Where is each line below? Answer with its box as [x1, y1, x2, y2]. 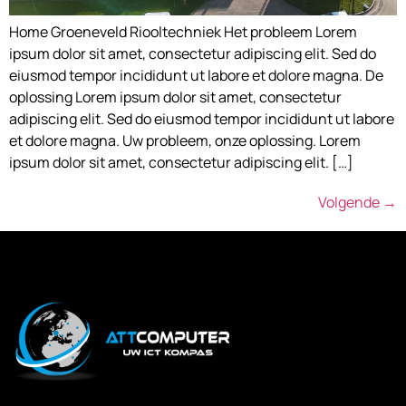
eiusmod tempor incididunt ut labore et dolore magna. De [9, 65, 383, 86]
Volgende [318, 192, 382, 213]
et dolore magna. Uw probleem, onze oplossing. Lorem [9, 130, 361, 151]
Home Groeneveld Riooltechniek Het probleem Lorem [9, 22, 357, 43]
